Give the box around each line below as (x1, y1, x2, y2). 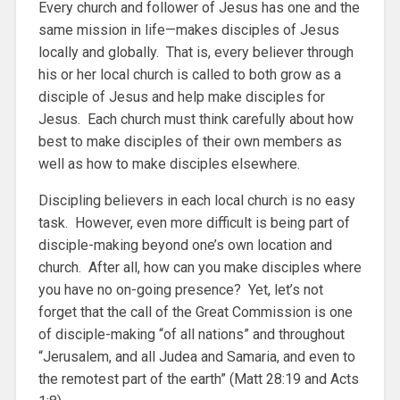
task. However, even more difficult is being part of (37, 214, 350, 232)
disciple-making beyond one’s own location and (37, 237, 332, 254)
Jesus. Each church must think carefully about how (37, 111, 354, 129)
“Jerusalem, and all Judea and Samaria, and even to (37, 348, 355, 366)
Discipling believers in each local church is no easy (37, 192, 355, 210)
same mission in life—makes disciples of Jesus (37, 21, 339, 39)
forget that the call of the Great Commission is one (37, 304, 353, 321)
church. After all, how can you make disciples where (37, 259, 362, 277)
